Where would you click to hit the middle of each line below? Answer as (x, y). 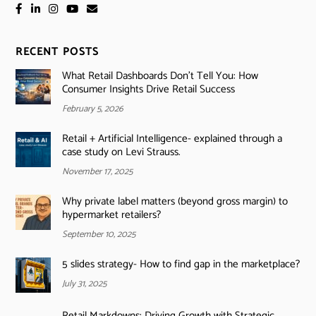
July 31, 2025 (84, 284)
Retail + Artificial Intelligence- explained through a (172, 138)
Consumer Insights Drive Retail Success (148, 89)
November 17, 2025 (97, 172)
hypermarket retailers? (111, 215)
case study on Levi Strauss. (121, 152)
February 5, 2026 (92, 109)
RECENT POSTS (57, 51)
